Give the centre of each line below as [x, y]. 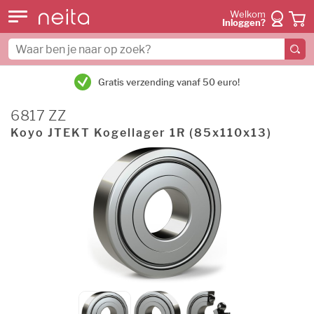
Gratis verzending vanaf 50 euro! [169, 82]
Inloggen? [244, 23]
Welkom [248, 14]
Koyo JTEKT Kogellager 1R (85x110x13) [141, 133]
